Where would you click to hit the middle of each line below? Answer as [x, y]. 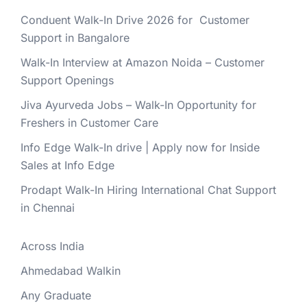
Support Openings [67, 80]
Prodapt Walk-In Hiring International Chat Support [148, 189]
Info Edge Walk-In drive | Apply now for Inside [140, 147]
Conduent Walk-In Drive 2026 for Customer [135, 20]
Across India [52, 246]
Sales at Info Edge [67, 165]
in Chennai [48, 207]
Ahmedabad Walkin [71, 270]
